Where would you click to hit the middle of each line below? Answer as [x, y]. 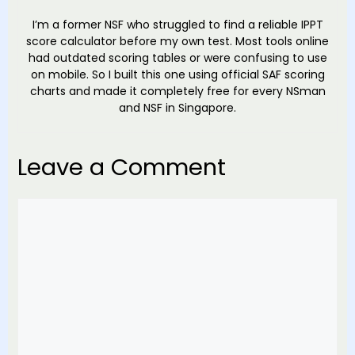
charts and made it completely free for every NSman [177, 92]
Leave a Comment [122, 167]
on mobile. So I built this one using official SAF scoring [177, 75]
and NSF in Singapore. [177, 108]
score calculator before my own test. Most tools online [177, 42]
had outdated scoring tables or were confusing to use [177, 58]
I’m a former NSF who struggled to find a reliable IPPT [177, 25]
